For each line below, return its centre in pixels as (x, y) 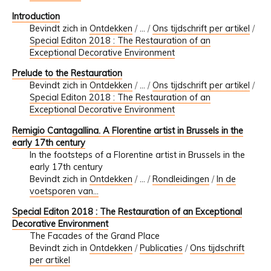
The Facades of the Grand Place (94, 236)
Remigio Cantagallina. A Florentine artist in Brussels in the (128, 130)
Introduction (36, 16)
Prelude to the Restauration (67, 73)
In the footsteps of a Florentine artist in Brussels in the (137, 155)
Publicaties (161, 248)
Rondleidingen (181, 179)
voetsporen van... (64, 191)
